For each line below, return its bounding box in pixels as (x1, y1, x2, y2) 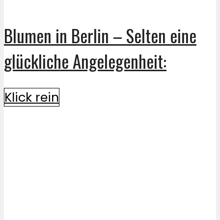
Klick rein (4, 88, 59, 106)
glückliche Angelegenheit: (4, 48, 166, 74)
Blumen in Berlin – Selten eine (4, 22, 196, 48)
